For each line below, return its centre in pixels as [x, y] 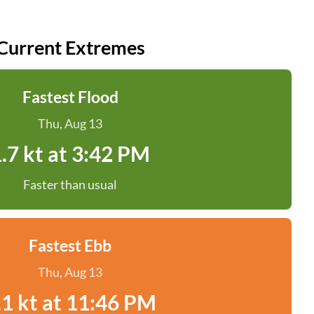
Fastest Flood [70, 97]
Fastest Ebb [70, 245]
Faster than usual [70, 184]
